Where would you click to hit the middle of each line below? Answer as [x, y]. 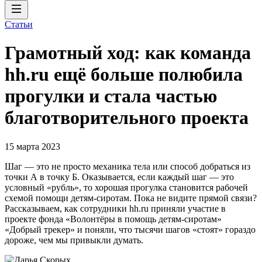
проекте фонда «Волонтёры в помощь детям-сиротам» [113, 219]
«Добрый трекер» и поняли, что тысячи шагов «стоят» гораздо [130, 229]
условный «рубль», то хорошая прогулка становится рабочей [126, 187]
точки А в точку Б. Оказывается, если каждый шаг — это [119, 177]
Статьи [19, 24]
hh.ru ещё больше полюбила [124, 75]
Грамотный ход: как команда [128, 53]
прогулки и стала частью [111, 96]
